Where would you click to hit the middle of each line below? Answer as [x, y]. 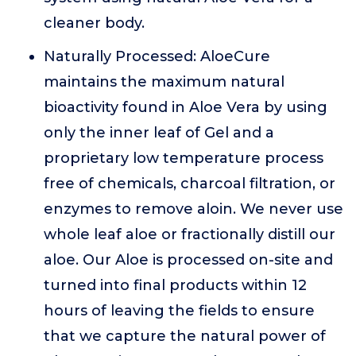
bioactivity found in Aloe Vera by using [186, 107]
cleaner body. [94, 23]
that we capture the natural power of [185, 336]
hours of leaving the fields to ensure [179, 311]
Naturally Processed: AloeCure [157, 56]
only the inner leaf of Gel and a [159, 133]
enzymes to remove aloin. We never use [193, 209]
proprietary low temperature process [184, 158]
